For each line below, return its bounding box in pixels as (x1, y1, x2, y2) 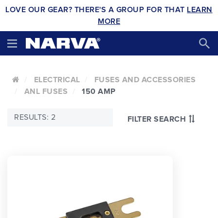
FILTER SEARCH (127, 115, 186, 123)
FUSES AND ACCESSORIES (94, 76, 196, 84)
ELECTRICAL (34, 76, 80, 84)
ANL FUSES (24, 88, 68, 95)
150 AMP (82, 88, 116, 95)
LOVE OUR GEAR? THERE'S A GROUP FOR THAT (5, 6, 187, 14)
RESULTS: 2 (14, 113, 55, 121)
